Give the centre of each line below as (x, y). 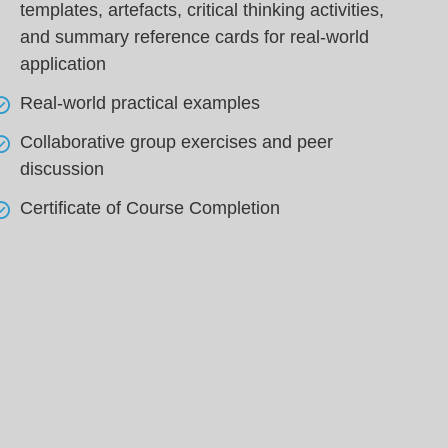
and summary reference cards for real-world (195, 37)
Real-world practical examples (140, 103)
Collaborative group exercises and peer (177, 142)
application (63, 64)
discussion (62, 169)
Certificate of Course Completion (150, 208)
